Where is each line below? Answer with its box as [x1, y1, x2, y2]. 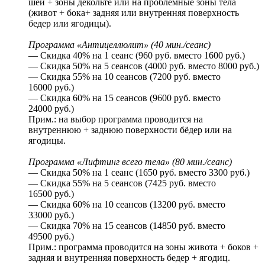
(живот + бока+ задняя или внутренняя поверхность [28, 7, 239, 18]
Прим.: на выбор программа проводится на [28, 114, 203, 124]
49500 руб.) [28, 231, 74, 241]
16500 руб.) [28, 188, 74, 199]
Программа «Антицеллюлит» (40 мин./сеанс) [28, 39, 211, 50]
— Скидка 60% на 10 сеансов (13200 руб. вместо [28, 199, 225, 209]
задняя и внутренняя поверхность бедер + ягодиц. [28, 252, 230, 263]
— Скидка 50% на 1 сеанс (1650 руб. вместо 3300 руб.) [28, 167, 250, 177]
